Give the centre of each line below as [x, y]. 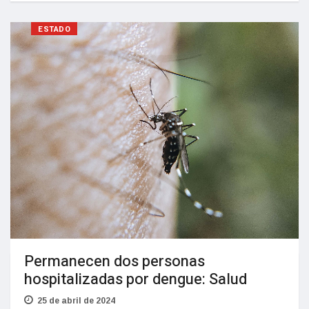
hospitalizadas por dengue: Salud [136, 279]
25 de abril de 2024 [76, 300]
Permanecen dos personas [114, 261]
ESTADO [54, 30]
